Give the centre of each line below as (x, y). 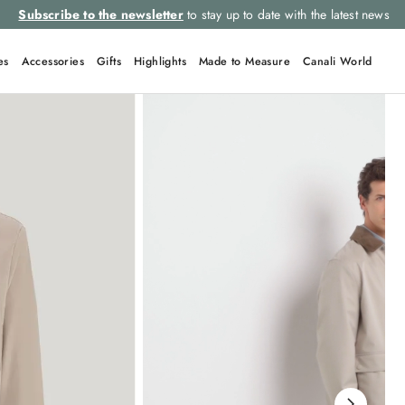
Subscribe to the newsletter (101, 14)
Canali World (338, 61)
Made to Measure (245, 61)
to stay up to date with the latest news (286, 14)
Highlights (160, 61)
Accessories (53, 61)
